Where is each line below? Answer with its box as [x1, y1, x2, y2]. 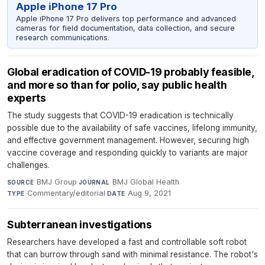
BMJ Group [36, 177, 77, 187]
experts [7, 92, 46, 105]
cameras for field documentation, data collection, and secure [15, 23, 235, 33]
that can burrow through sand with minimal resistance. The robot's [7, 250, 258, 260]
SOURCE [7, 179, 34, 186]
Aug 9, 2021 [128, 189, 172, 198]
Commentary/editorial [27, 189, 106, 198]
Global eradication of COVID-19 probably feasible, [7, 66, 254, 79]
